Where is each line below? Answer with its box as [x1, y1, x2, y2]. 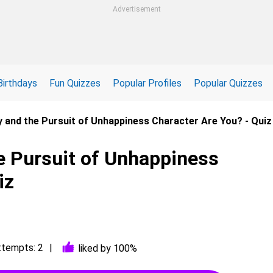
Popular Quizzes [194, 77, 263, 89]
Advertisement [112, 5, 161, 13]
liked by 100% [78, 242, 137, 254]
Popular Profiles [113, 77, 182, 89]
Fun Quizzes [49, 77, 101, 89]
